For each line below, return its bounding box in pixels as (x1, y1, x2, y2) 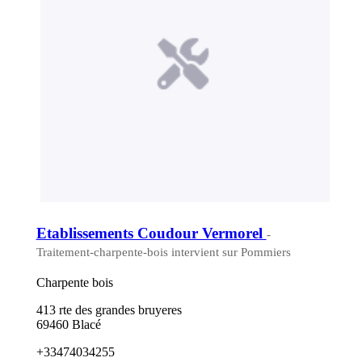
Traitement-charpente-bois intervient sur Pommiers (36, 245, 291, 259)
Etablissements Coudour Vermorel (36, 224, 267, 242)
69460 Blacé (36, 317, 101, 331)
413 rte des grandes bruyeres (36, 302, 182, 317)
